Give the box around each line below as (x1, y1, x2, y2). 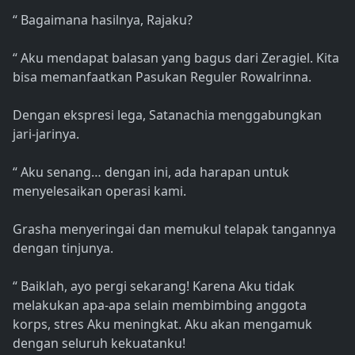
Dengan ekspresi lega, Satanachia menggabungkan (13, 106, 322, 124)
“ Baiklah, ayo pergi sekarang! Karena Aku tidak (13, 277, 295, 296)
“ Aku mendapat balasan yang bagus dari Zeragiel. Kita (13, 49, 339, 67)
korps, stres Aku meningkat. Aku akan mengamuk (13, 315, 312, 334)
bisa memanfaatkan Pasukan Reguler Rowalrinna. (13, 68, 311, 86)
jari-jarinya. (13, 125, 79, 143)
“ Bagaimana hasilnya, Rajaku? (13, 11, 193, 29)
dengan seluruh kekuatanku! (13, 334, 185, 353)
